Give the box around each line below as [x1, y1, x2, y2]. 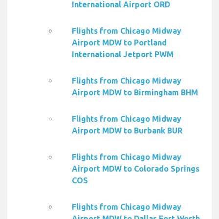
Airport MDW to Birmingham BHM [72, 88, 198, 97]
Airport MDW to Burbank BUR [72, 126, 182, 135]
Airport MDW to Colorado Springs [72, 164, 199, 174]
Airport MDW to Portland [72, 38, 167, 47]
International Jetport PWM [72, 50, 174, 59]
